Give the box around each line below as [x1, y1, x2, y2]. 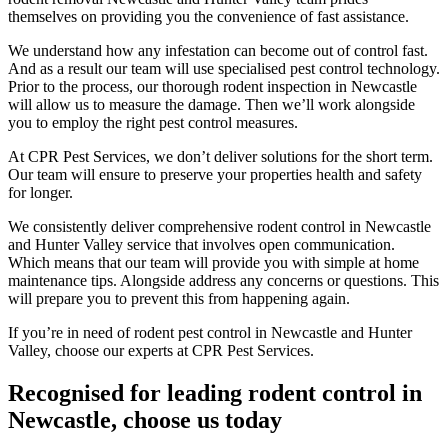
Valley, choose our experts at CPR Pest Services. [8, 342, 318, 360]
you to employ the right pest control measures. [8, 114, 302, 132]
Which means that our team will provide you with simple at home [8, 254, 419, 272]
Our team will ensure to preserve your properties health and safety [8, 166, 422, 184]
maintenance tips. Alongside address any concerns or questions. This [8, 272, 439, 290]
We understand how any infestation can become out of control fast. [8, 42, 428, 60]
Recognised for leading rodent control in [8, 380, 422, 407]
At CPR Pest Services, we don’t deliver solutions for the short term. [8, 148, 433, 166]
